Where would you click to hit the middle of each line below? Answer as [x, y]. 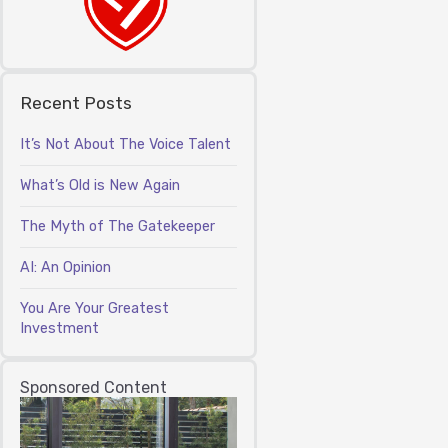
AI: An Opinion [65, 268]
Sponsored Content [93, 388]
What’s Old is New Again [100, 186]
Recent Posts [76, 103]
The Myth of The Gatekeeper [117, 227]
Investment [59, 329]
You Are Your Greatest [94, 309]
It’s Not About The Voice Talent [125, 145]
